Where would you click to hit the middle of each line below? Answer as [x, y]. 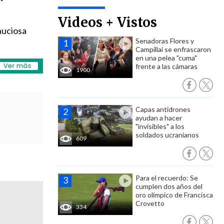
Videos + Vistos [107, 22]
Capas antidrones [163, 109]
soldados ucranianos [167, 135]
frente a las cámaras [166, 66]
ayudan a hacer [159, 118]
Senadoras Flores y [165, 41]
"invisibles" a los [160, 126]
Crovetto [150, 203]
